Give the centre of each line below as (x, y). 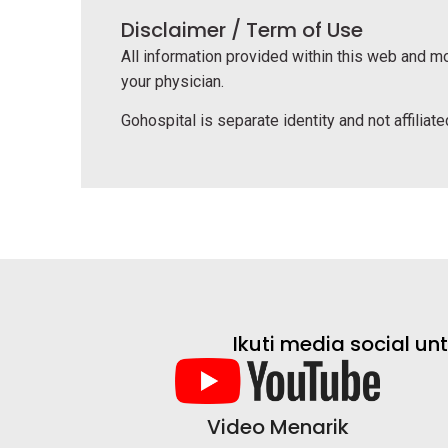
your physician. (172, 82)
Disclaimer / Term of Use (241, 30)
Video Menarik (277, 426)
